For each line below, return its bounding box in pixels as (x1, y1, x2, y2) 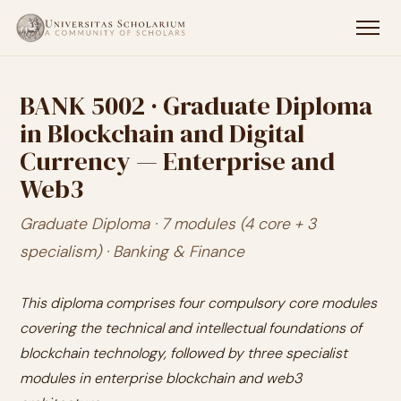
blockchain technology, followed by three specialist (20, 344, 347, 363)
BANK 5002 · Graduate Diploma (20, 88, 372, 124)
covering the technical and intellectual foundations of (20, 319, 362, 337)
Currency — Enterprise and (20, 143, 335, 179)
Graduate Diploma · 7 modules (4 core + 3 (20, 214, 316, 234)
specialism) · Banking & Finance (20, 242, 244, 261)
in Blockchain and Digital (20, 115, 304, 151)
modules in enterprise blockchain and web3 (20, 369, 302, 388)
